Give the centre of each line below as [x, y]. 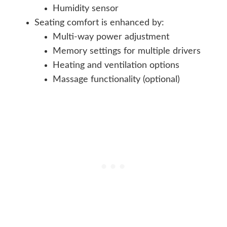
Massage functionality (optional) [116, 80]
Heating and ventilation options [116, 66]
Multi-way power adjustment [111, 37]
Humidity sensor [86, 9]
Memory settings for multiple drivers [127, 51]
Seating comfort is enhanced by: [99, 23]
